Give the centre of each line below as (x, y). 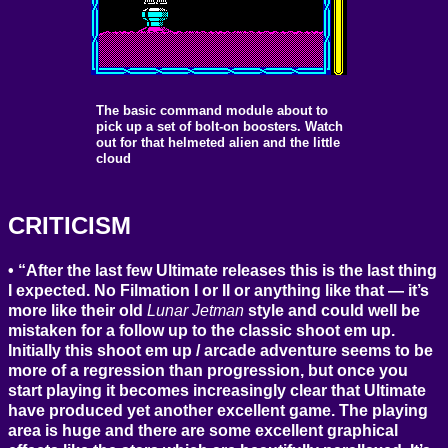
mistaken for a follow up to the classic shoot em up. (201, 330)
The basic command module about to (212, 110)
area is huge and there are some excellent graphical (203, 430)
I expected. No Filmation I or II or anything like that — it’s (218, 290)
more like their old (77, 310)
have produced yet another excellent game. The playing (218, 410)
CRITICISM (69, 225)
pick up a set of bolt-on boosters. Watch (219, 126)
